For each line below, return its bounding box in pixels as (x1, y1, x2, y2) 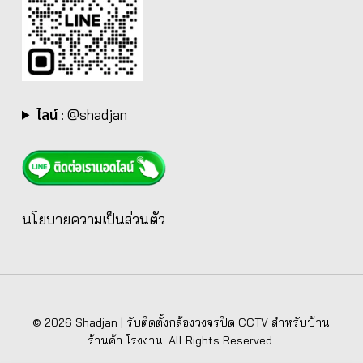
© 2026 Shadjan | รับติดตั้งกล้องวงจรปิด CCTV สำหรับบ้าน (32, 314, 331, 330)
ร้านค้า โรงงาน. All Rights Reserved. (88, 332, 275, 348)
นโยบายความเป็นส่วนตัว (21, 210, 165, 228)
